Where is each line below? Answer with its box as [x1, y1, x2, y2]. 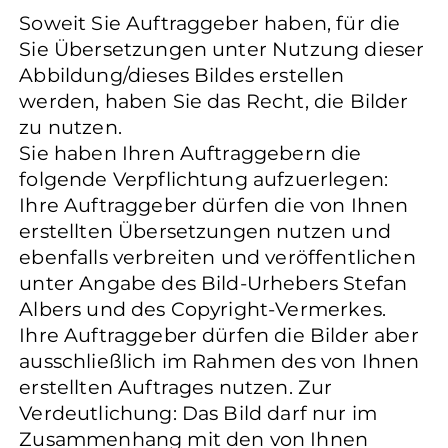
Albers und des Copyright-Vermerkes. [19, 296, 386, 321]
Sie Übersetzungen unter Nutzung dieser [19, 36, 425, 61]
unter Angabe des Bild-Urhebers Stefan [19, 270, 408, 295]
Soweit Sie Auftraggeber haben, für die [19, 10, 401, 35]
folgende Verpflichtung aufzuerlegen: [19, 166, 389, 191]
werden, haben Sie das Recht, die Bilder [19, 88, 409, 113]
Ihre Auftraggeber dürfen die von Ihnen [19, 192, 409, 217]
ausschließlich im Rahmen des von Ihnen [19, 348, 420, 373]
